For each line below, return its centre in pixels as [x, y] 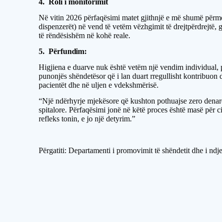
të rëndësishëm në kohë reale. [85, 35]
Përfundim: [68, 51]
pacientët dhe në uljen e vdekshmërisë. [99, 85]
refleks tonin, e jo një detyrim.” [87, 119]
